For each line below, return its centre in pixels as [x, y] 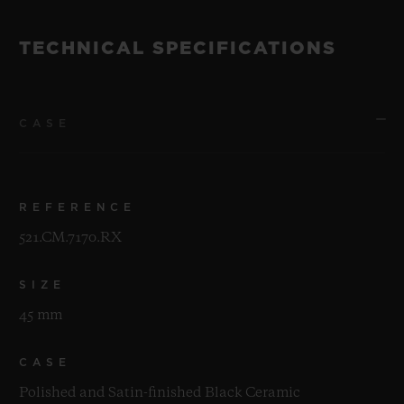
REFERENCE [78, 207]
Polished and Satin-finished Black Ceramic [160, 393]
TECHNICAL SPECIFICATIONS [178, 48]
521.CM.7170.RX [70, 238]
